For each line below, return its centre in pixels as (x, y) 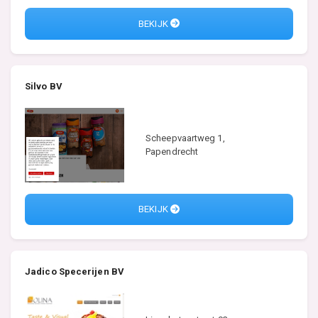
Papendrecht (172, 152)
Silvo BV (44, 86)
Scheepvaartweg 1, (185, 138)
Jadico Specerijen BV (75, 272)
